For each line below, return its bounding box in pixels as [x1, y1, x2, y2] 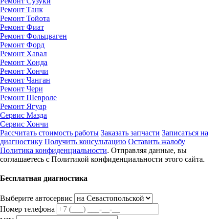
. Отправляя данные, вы [107, 146, 187, 154]
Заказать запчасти [101, 128, 160, 137]
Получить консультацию [44, 137, 126, 146]
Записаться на [162, 128, 208, 137]
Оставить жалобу [128, 137, 185, 146]
